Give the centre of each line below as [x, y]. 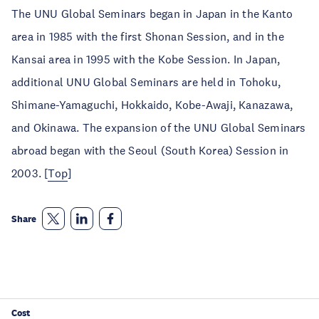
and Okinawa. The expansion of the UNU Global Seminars [159, 127]
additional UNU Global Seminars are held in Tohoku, [146, 82]
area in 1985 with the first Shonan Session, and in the [148, 36]
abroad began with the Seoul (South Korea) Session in [150, 150]
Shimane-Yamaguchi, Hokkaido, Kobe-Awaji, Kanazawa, [152, 105]
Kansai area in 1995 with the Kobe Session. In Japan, [146, 59]
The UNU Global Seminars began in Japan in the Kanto [152, 14]
